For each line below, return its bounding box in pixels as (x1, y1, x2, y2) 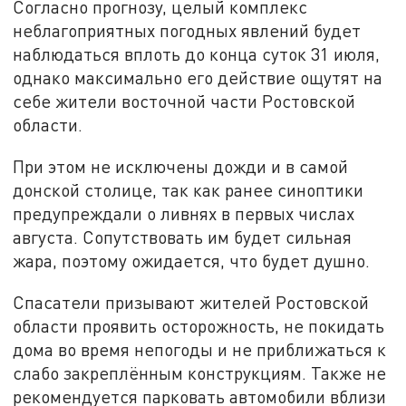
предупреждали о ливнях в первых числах (13, 203, 355, 225)
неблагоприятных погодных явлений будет (13, 20, 362, 42)
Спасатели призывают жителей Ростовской (13, 291, 370, 313)
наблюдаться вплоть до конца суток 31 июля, (13, 43, 381, 65)
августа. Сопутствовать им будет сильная (13, 227, 353, 248)
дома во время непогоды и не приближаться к (13, 338, 387, 360)
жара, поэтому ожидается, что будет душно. (13, 250, 371, 272)
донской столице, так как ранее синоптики (13, 179, 364, 201)
